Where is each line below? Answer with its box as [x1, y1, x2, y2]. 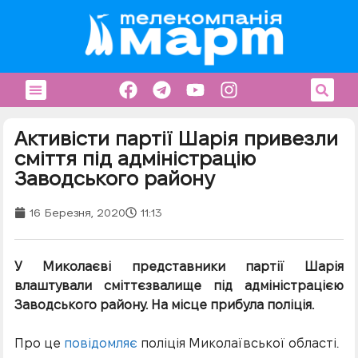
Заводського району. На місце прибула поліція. [14, 297, 314, 312]
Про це [14, 336, 64, 350]
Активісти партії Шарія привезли [14, 126, 338, 149]
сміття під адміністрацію [14, 146, 256, 169]
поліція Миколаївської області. [137, 336, 339, 350]
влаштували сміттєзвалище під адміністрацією [14, 278, 344, 292]
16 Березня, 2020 [29, 205, 125, 219]
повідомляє [63, 336, 137, 350]
